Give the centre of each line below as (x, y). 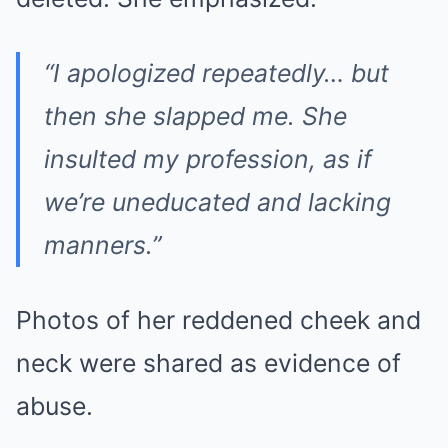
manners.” (102, 244)
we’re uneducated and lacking (217, 201)
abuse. (54, 405)
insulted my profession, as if (208, 158)
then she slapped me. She (195, 115)
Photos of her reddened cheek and (218, 319)
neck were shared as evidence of (208, 362)
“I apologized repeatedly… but (216, 72)
